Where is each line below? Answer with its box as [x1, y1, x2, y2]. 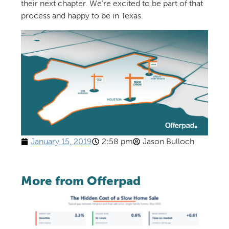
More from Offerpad [20, 173, 141, 189]
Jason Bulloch [142, 136, 194, 147]
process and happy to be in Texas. [20, 11, 143, 21]
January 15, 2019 [30, 136, 92, 147]
